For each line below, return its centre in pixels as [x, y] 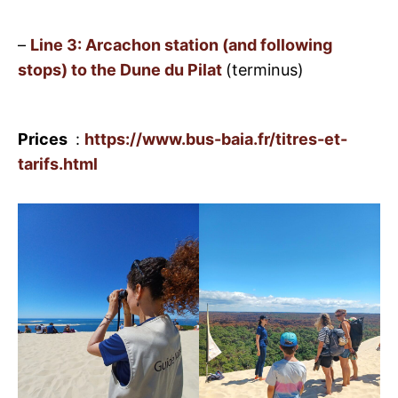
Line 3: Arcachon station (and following [181, 44]
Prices [44, 139]
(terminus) [265, 69]
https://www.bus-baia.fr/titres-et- [216, 139]
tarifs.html [58, 164]
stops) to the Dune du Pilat [122, 69]
